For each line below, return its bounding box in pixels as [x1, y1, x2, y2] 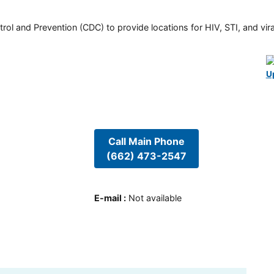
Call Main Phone [108, 135, 185, 147]
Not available [128, 193, 182, 204]
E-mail [94, 193, 122, 204]
